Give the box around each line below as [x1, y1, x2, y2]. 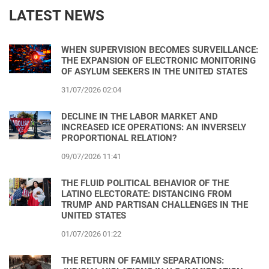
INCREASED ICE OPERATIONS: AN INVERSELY [61, 122, 246, 133]
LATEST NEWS [9, 7, 104, 25]
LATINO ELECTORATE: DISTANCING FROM [61, 189, 232, 200]
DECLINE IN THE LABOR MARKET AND [61, 111, 218, 122]
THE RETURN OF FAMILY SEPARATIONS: [61, 255, 224, 267]
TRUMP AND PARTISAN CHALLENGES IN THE [61, 199, 248, 211]
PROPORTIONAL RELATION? [61, 133, 177, 144]
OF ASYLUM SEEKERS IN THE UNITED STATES [61, 66, 247, 77]
